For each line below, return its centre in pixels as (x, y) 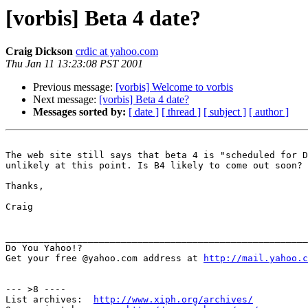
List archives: (49, 300)
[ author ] (269, 112)
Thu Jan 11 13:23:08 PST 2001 (74, 64)
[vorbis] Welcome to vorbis (174, 87)
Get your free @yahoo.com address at (104, 258)
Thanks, (25, 186)
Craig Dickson (39, 52)
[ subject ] (225, 112)
